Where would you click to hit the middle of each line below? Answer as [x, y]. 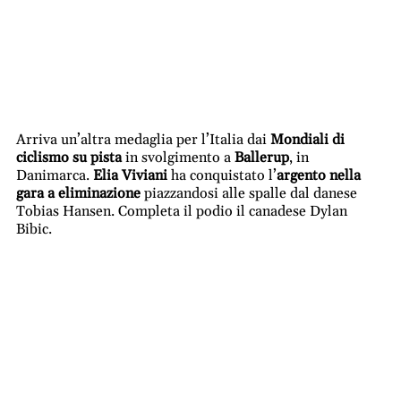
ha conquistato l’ [222, 176]
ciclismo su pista [69, 158]
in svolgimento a [178, 158]
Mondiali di [307, 140]
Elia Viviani [130, 176]
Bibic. [34, 230]
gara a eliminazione [78, 194]
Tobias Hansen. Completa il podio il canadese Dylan [182, 212]
